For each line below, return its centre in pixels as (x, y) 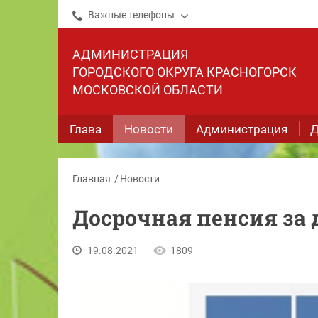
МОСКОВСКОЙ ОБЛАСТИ (148, 90)
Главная (92, 179)
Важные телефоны (131, 15)
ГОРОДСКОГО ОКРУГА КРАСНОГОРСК (185, 72)
